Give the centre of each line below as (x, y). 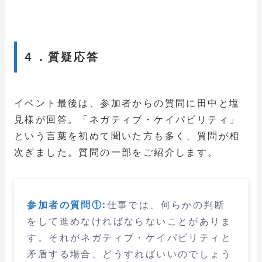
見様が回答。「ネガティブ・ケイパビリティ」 (127, 119)
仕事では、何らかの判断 (166, 205)
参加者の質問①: (67, 205)
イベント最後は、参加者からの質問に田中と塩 (127, 103)
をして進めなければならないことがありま (130, 221)
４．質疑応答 (61, 57)
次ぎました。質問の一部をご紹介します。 (116, 152)
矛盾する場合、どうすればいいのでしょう (130, 254)
